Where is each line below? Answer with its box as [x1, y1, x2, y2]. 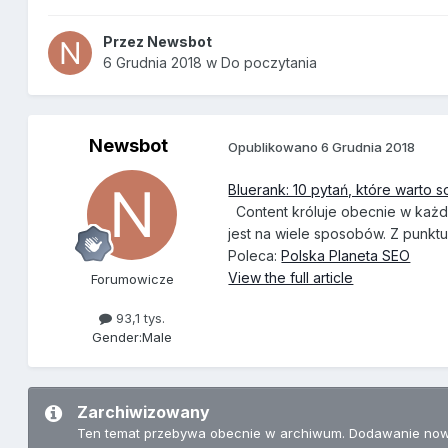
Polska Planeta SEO [281, 247, 411, 265]
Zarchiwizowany [77, 402, 211, 423]
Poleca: [228, 247, 282, 265]
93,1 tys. [112, 310, 166, 327]
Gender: [92, 329, 143, 346]
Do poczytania [221, 54, 318, 72]
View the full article [228, 269, 354, 287]
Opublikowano [228, 138, 322, 155]
